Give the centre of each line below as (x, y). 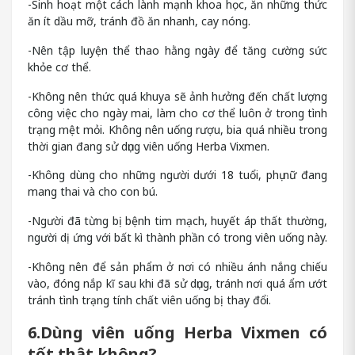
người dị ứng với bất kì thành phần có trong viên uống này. (177, 237)
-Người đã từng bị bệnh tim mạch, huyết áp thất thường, (177, 220)
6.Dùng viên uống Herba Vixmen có (177, 333)
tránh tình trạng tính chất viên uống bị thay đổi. (149, 300)
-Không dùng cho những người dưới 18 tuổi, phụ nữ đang (177, 175)
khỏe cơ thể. (59, 67)
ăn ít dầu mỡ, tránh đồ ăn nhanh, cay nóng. (139, 21)
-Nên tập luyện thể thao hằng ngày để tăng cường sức (177, 50)
